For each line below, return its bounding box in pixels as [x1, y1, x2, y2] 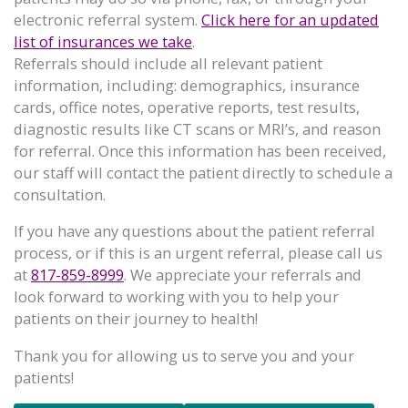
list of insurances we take [14, 31, 192, 52]
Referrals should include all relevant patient [14, 53, 322, 74]
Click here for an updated [201, 9, 379, 30]
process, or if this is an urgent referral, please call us [14, 242, 382, 264]
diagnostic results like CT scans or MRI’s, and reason [14, 118, 381, 139]
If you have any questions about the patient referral [14, 220, 375, 242]
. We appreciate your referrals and [124, 264, 362, 286]
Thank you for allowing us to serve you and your [14, 344, 354, 366]
